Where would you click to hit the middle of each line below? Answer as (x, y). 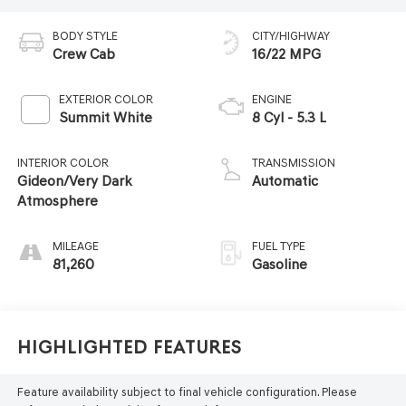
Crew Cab (83, 54)
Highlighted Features (129, 347)
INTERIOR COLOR (63, 163)
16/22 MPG (286, 54)
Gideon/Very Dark (74, 181)
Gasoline (280, 265)
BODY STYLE (85, 36)
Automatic (285, 181)
